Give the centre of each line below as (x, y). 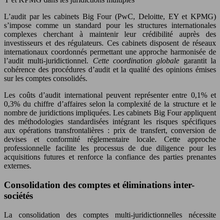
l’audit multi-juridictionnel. (48, 61)
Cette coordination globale (138, 61)
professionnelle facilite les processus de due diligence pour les (110, 148)
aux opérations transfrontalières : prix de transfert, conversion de (110, 131)
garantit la (200, 61)
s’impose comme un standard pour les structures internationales (110, 26)
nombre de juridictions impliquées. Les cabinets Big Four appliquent (110, 113)
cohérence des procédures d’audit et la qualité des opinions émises (110, 70)
